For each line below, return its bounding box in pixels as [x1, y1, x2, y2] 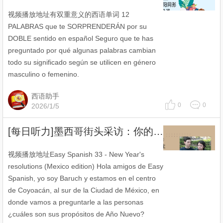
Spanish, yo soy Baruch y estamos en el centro [8, 174, 156, 182]
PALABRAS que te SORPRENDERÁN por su [8, 22, 147, 30]
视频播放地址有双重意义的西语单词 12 [8, 10, 129, 18]
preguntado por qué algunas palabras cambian [8, 46, 156, 54]
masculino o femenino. [8, 70, 79, 78]
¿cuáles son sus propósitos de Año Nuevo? [8, 210, 144, 218]
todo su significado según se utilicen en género [8, 58, 156, 66]
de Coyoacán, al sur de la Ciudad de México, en [8, 186, 159, 194]
